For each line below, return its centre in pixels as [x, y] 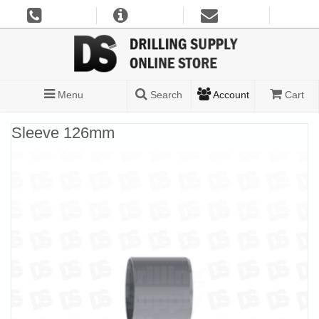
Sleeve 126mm [63, 133]
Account [230, 95]
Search [165, 95]
